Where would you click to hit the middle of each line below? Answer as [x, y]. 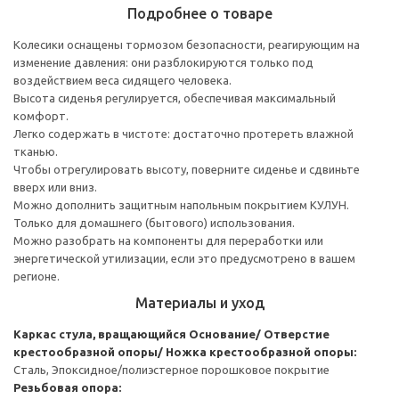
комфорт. [41, 115]
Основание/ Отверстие [259, 334]
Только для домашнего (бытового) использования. [154, 222]
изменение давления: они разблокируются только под [163, 62]
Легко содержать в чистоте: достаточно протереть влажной [183, 133]
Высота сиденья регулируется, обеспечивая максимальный [175, 98]
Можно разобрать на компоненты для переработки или [168, 240]
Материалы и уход [199, 302]
